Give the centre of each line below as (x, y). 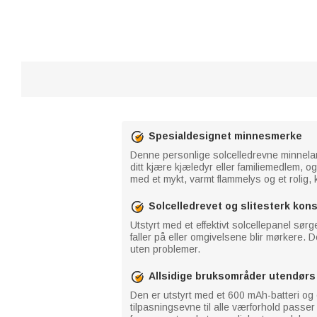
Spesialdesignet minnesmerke (225, 136)
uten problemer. (165, 249)
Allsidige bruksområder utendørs (232, 276)
